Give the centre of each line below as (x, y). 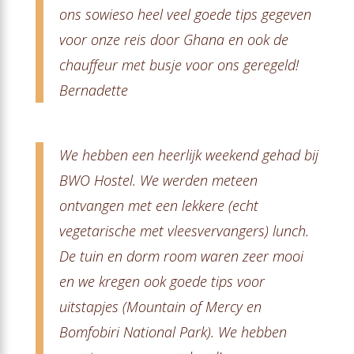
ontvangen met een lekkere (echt (158, 205)
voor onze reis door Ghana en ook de (173, 39)
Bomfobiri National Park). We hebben (173, 331)
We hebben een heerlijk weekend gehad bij (188, 154)
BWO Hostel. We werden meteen (158, 180)
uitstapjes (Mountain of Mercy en (160, 306)
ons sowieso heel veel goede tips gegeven (185, 14)
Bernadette (93, 90)
